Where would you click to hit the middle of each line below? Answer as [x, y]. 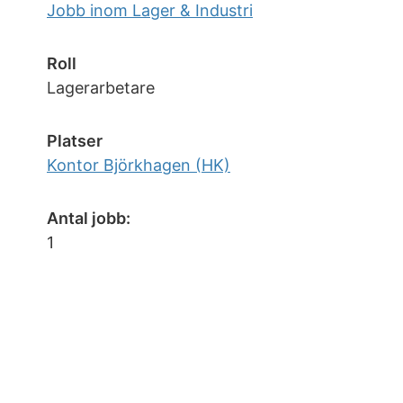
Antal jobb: [89, 218]
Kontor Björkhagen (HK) [139, 165]
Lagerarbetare [101, 88]
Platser [75, 141]
